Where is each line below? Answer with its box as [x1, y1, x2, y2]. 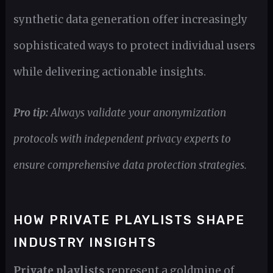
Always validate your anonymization [50, 106, 226, 120]
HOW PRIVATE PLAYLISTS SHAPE [13, 212, 245, 227]
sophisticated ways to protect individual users [13, 38, 255, 52]
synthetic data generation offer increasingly [13, 12, 247, 26]
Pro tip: [13, 106, 48, 120]
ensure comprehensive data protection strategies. [13, 158, 247, 172]
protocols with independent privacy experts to [13, 132, 231, 146]
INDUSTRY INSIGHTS [13, 235, 157, 250]
